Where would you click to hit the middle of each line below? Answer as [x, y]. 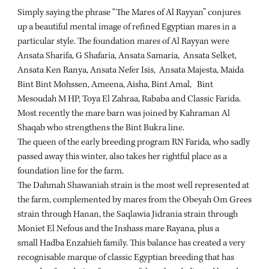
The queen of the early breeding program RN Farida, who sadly [134, 143]
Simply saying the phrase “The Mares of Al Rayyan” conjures [129, 13]
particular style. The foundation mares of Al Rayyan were [123, 42]
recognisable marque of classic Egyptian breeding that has [126, 258]
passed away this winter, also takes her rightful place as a [122, 157]
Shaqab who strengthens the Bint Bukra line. [101, 128]
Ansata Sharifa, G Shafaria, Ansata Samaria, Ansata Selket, [127, 56]
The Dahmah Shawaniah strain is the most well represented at [133, 186]
